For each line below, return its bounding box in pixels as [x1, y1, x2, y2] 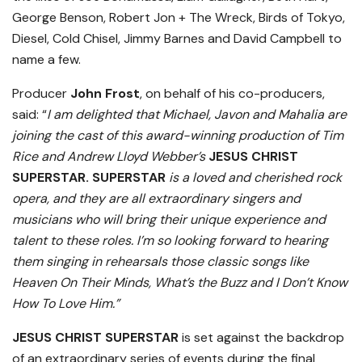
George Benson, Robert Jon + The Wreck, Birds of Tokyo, [12, 9, 345, 27]
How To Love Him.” [12, 295, 120, 313]
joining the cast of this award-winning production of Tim [12, 127, 343, 145]
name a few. [12, 51, 81, 69]
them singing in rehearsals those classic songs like [12, 253, 309, 271]
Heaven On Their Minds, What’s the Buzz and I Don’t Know [12, 274, 347, 292]
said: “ [12, 106, 47, 124]
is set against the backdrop [182, 329, 344, 347]
